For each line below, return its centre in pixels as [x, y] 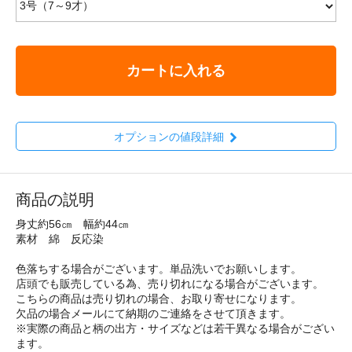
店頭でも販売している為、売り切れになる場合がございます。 [170, 283]
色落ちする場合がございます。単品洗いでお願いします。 [159, 268]
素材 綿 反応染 [60, 238]
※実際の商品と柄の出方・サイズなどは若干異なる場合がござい [175, 328]
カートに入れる [176, 70]
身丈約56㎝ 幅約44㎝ [72, 224]
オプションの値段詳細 [169, 136]
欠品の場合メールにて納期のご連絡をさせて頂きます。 [153, 313]
